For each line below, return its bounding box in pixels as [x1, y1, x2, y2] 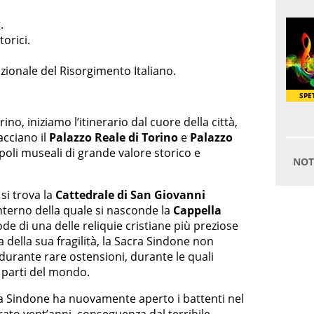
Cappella [173, 203, 221, 219]
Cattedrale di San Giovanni [55, 187, 205, 203]
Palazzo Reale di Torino [49, 130, 178, 146]
